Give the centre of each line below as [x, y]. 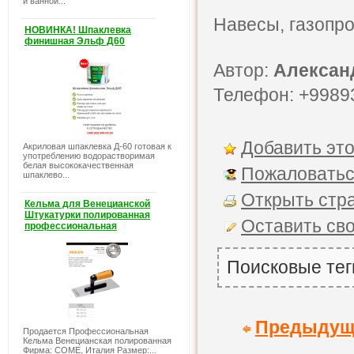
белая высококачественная [78, 165]
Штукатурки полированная [87, 215]
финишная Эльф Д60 [75, 41]
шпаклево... [46, 175]
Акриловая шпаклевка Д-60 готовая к [97, 146]
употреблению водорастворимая [89, 156]
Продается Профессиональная [86, 331]
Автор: [243, 70]
